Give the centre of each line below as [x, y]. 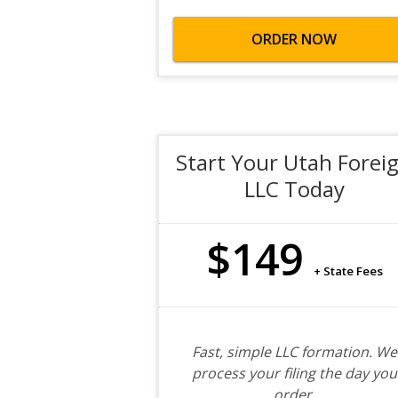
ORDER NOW [295, 39]
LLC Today [294, 189]
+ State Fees [348, 271]
